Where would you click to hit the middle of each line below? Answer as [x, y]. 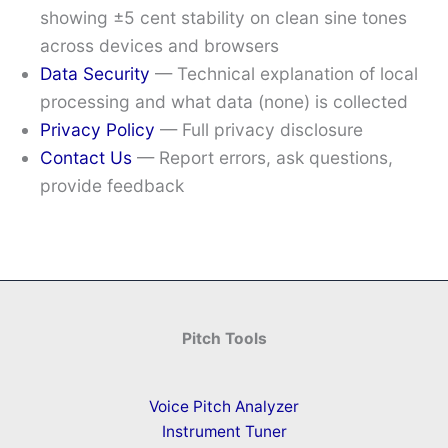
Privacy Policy [97, 129]
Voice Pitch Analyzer [224, 407]
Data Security [95, 73]
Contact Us [86, 157]
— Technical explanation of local [284, 73]
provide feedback [112, 185]
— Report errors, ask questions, [262, 157]
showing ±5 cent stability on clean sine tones [223, 17]
